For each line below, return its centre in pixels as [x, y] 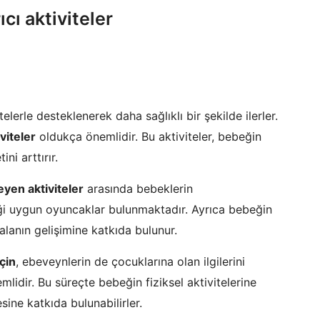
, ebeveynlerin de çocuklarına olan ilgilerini [130, 261]
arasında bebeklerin [138, 189]
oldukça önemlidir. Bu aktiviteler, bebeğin [149, 136]
